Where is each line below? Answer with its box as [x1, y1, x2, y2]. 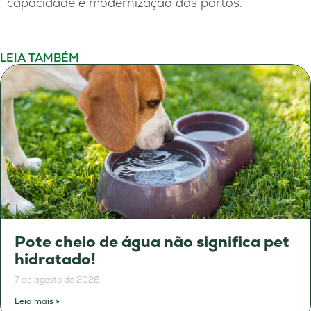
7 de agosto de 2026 [15, 274, 99, 286]
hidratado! [15, 249, 96, 270]
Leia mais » [15, 296, 60, 308]
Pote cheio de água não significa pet [15, 232, 289, 253]
